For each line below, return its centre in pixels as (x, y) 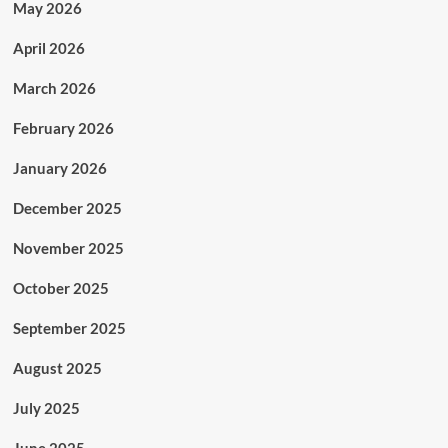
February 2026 (63, 127)
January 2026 (59, 167)
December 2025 (67, 207)
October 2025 (60, 287)
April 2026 (48, 47)
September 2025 (69, 327)
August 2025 (57, 367)
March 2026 (54, 87)
